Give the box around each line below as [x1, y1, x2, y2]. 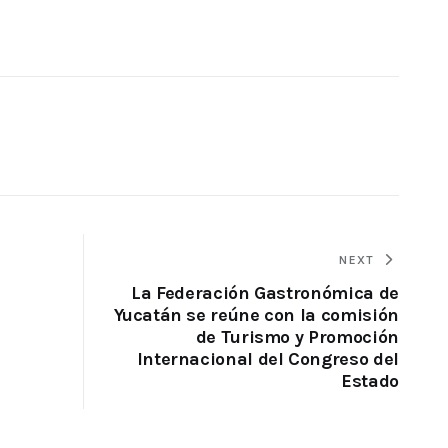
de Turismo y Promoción [195, 326, 399, 349]
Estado [340, 370, 399, 393]
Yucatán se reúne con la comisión [114, 304, 399, 327]
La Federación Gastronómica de [131, 282, 399, 305]
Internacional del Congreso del [136, 348, 399, 371]
